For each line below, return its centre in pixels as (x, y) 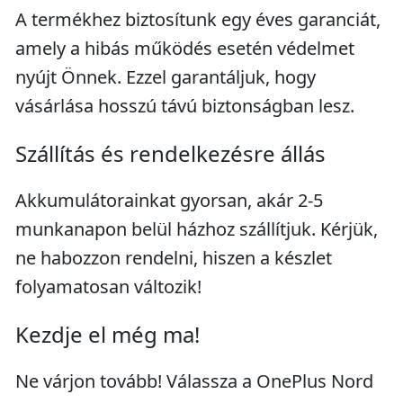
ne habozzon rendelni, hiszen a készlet (174, 258)
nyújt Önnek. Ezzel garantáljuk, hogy (166, 77)
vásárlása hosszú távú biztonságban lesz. (185, 106)
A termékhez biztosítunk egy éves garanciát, (198, 19)
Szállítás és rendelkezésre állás (170, 153)
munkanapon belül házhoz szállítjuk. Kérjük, (197, 229)
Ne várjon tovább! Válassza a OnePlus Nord (194, 381)
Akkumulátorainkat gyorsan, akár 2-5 (169, 200)
